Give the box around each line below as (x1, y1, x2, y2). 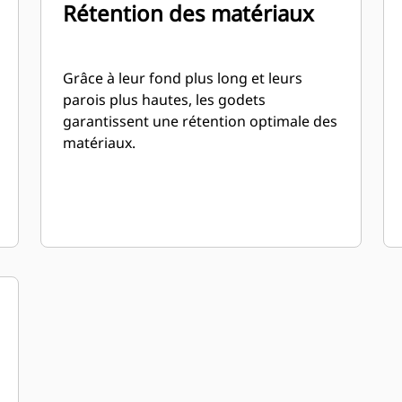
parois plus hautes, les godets (63, 90, 267, 109)
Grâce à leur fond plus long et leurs (63, 68, 303, 88)
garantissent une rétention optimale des (63, 111, 338, 131)
